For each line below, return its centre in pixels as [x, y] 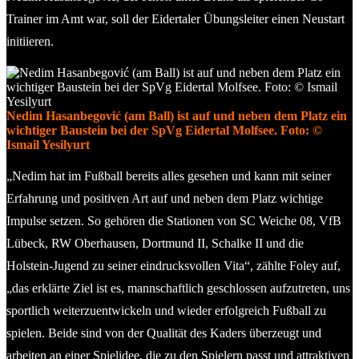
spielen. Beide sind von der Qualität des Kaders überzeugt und [164, 333]
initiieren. [30, 41]
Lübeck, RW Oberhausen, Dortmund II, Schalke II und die [155, 243]
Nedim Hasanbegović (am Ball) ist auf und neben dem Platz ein [177, 115]
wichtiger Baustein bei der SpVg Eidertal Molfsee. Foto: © [164, 130]
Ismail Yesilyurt [48, 144]
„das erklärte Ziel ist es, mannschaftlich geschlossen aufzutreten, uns [178, 288]
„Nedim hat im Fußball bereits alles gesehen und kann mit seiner [169, 175]
